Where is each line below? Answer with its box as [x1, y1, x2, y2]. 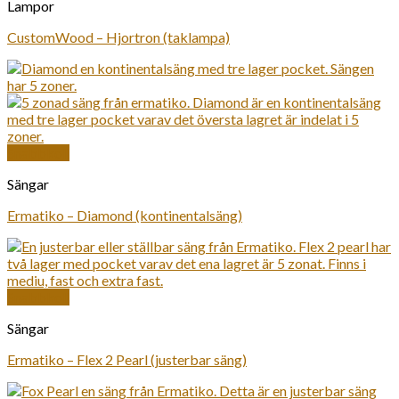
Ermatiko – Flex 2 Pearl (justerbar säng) [7, 351, 247, 368]
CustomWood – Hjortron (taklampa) [7, 28, 230, 45]
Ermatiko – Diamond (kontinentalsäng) [7, 207, 242, 224]
